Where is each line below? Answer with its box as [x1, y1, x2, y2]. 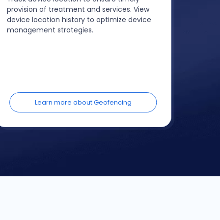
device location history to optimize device [7, 15, 152, 25]
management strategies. [7, 25, 94, 35]
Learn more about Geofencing [34, 98, 132, 107]
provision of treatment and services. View [7, 4, 150, 14]
